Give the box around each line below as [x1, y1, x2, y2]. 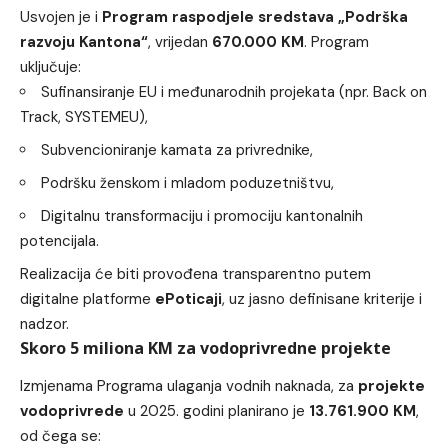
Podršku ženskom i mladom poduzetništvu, [41, 172, 334, 193]
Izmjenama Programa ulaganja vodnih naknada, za [20, 376, 358, 397]
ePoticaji [155, 288, 222, 309]
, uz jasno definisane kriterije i [222, 288, 422, 309]
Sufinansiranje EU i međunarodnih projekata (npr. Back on [41, 81, 427, 102]
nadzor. [20, 313, 69, 334]
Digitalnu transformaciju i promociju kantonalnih [41, 205, 363, 226]
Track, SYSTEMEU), [20, 106, 148, 127]
